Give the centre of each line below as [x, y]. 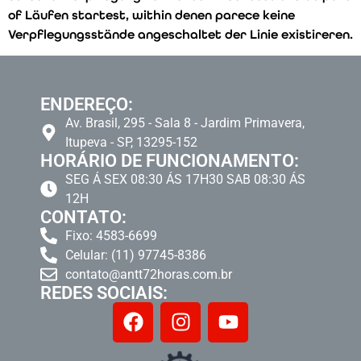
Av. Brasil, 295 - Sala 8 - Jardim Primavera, [185, 122]
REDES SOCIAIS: [104, 293]
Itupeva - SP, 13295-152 [132, 142]
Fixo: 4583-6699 [112, 235]
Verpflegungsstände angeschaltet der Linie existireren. [180, 34]
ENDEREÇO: [87, 104]
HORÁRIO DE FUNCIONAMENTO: [170, 160]
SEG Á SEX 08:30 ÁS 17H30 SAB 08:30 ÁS [186, 179]
